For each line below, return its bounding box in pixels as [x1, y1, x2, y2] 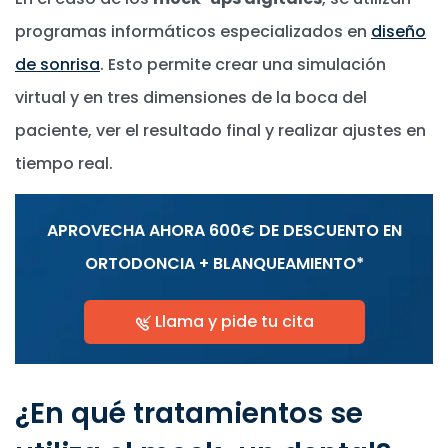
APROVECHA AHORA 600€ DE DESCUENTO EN [46, 219, 402, 243]
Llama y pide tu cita [150, 310, 314, 334]
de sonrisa [15, 53, 100, 77]
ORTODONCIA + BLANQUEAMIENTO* [84, 252, 364, 276]
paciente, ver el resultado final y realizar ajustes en [15, 119, 426, 143]
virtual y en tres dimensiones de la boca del [15, 86, 367, 110]
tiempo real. [15, 152, 113, 176]
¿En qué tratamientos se [15, 394, 363, 434]
